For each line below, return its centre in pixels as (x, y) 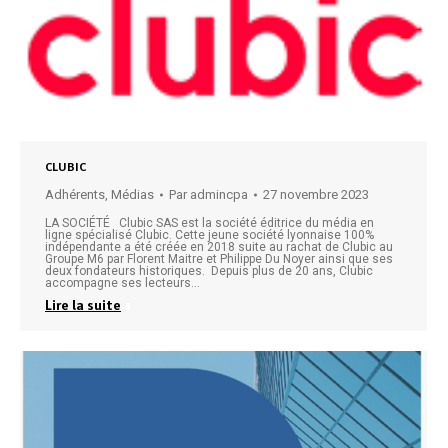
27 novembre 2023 (316, 195)
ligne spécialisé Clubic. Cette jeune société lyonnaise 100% (209, 235)
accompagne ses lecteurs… (122, 283)
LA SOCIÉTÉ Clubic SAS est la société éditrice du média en (209, 223)
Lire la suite (83, 305)
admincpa (219, 195)
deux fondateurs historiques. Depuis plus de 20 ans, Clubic (209, 271)
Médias (132, 195)
